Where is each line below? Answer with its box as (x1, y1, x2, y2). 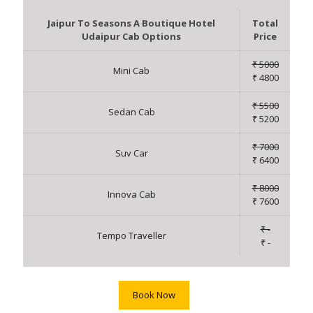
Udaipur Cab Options (82, 30, 181, 43)
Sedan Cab (108, 105, 155, 119)
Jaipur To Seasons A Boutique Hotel (48, 17, 215, 30)
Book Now (133, 289, 175, 302)
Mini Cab (113, 64, 150, 78)
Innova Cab (107, 188, 156, 201)
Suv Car (115, 147, 148, 160)
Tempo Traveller (96, 229, 166, 242)
